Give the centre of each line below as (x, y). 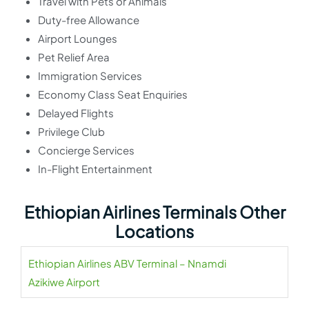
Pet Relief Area (74, 57)
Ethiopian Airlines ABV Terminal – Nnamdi (127, 263)
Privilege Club (71, 131)
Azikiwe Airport (64, 282)
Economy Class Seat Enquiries (113, 94)
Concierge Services (86, 150)
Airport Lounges (78, 38)
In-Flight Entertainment (95, 169)
